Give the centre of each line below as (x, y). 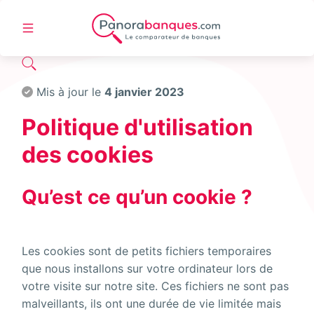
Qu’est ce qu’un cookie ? (137, 197)
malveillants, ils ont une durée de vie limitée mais (152, 303)
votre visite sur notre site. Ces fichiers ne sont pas (156, 286)
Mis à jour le (71, 92)
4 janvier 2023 (145, 92)
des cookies (88, 155)
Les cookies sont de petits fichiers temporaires (147, 251)
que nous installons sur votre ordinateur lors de (148, 268)
